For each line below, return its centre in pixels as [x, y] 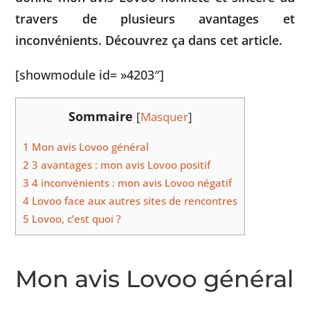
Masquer [164, 117]
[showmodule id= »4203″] [90, 74]
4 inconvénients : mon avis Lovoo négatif [131, 183]
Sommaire [100, 116]
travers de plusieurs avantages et [155, 19]
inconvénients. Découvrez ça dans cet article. [149, 40]
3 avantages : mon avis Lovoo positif [120, 165]
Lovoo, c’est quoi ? [75, 219]
